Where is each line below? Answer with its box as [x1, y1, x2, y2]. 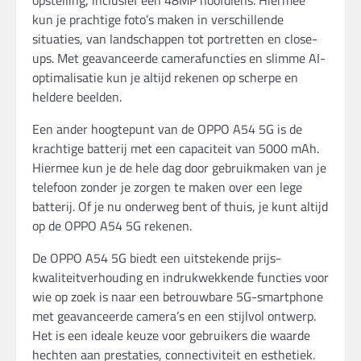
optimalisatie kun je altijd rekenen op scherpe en [32, 68, 298, 88]
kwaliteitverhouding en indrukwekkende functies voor [32, 268, 329, 288]
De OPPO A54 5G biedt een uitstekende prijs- [32, 248, 281, 268]
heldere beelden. [32, 87, 122, 107]
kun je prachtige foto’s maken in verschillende [32, 10, 284, 30]
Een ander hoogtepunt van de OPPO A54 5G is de [32, 119, 302, 139]
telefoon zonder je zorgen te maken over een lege [32, 177, 302, 197]
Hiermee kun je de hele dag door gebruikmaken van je [32, 158, 326, 178]
